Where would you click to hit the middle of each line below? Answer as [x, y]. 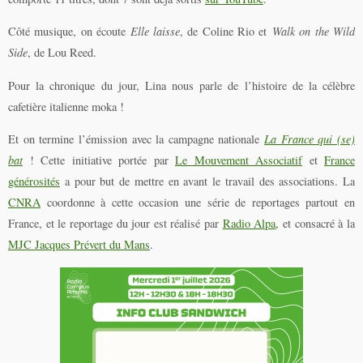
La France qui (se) [310, 139]
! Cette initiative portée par [99, 160]
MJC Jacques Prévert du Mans [79, 245]
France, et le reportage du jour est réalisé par [115, 224]
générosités [34, 181]
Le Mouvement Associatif [239, 160]
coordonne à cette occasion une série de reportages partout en [198, 203]
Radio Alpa [249, 224]
